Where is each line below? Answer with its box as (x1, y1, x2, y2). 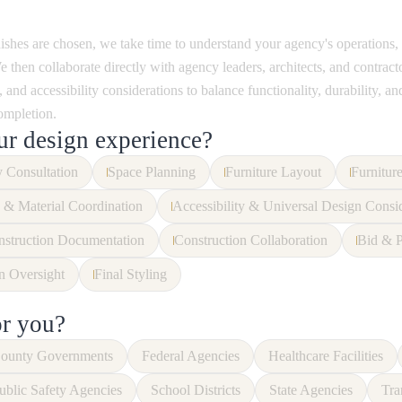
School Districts (151, 382, 241, 398)
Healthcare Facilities (268, 348, 384, 363)
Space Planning (108, 164, 196, 179)
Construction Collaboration (174, 232, 328, 248)
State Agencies (269, 382, 354, 398)
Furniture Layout (225, 164, 321, 179)
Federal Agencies (142, 348, 240, 363)
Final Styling (94, 267, 167, 282)
